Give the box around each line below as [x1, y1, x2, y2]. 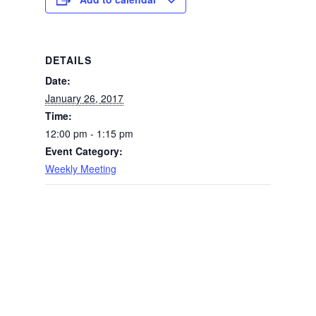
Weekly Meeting [45, 162, 116, 176]
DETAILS [45, 53, 92, 68]
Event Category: [45, 144, 123, 159]
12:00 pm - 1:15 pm [45, 126, 133, 141]
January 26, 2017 [45, 91, 123, 106]
